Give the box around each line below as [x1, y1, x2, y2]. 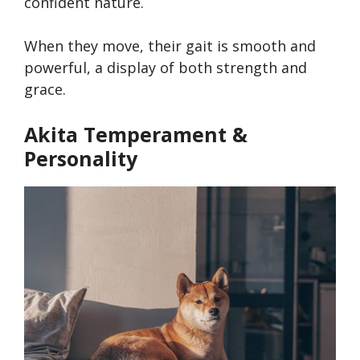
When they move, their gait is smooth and [24, 36, 316, 56]
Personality [24, 145, 137, 173]
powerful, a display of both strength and [24, 58, 307, 78]
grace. [24, 80, 66, 100]
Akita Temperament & [24, 121, 247, 149]
